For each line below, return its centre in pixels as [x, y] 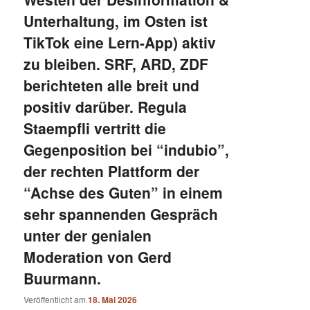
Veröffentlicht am [56, 300]
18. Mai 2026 [113, 300]
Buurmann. [63, 278]
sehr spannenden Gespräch [121, 213]
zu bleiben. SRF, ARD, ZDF [116, 63]
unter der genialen [88, 235]
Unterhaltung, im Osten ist [116, 20]
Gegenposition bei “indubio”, [127, 149]
